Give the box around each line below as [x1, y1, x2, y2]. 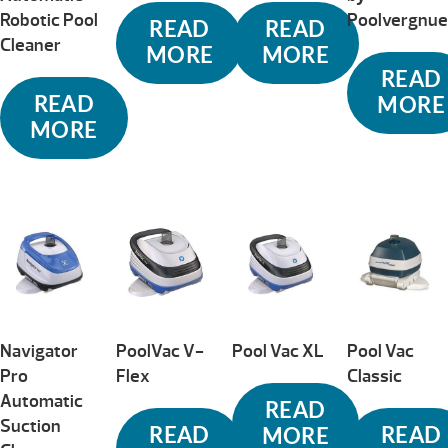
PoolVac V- [115, 339, 204, 363]
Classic [347, 364, 403, 388]
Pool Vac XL [231, 339, 324, 363]
